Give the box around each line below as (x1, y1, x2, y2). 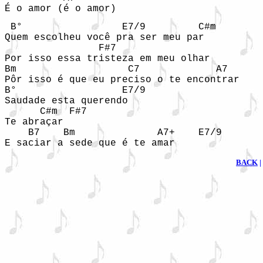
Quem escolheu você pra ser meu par (5, 32, 210, 43)
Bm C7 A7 (5, 64, 228, 75)
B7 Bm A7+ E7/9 (5, 127, 222, 138)
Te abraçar (5, 117, 69, 127)
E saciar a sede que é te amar (5, 138, 175, 149)
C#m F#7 (5, 106, 87, 117)
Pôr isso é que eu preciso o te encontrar (5, 75, 245, 85)
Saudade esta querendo (5, 96, 134, 106)
